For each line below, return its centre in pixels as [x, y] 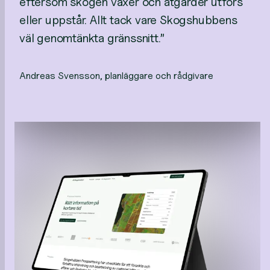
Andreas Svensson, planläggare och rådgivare [116, 76]
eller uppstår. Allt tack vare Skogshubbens [128, 20]
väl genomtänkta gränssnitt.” [92, 38]
